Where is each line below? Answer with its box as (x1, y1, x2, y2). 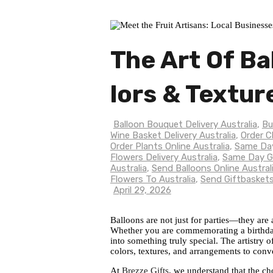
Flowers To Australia (110, 174, 196, 185)
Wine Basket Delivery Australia (110, 130, 236, 141)
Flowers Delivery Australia (110, 152, 218, 163)
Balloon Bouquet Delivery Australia (113, 119, 257, 130)
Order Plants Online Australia (110, 141, 230, 152)
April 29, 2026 (113, 185, 171, 196)
